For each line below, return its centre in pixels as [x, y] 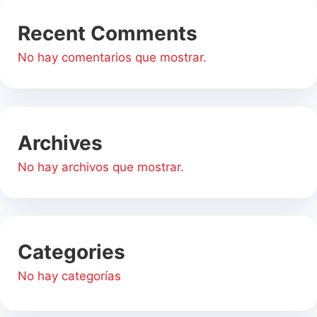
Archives [60, 143]
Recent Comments [108, 34]
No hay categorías [69, 276]
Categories [71, 252]
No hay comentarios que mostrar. [112, 58]
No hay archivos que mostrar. [101, 167]
